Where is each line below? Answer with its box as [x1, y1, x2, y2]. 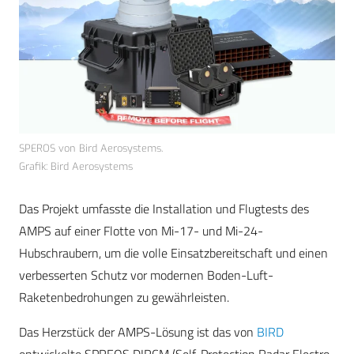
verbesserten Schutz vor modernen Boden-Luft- [19, 265, 273, 285]
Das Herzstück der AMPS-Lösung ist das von [19, 322, 257, 342]
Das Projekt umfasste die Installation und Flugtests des [19, 199, 309, 219]
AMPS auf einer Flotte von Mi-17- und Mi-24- [19, 221, 263, 241]
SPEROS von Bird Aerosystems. [19, 141, 163, 156]
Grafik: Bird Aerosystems [19, 160, 133, 174]
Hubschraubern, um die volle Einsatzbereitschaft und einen [19, 243, 328, 263]
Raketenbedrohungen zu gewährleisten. [19, 288, 229, 307]
